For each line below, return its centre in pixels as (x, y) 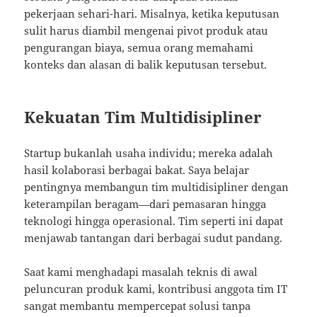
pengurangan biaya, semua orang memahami (139, 47)
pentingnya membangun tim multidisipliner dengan (157, 186)
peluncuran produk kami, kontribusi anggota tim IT (156, 288)
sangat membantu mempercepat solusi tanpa (138, 305)
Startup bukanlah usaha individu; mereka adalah (149, 152)
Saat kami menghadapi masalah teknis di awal (141, 271)
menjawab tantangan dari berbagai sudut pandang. (154, 237)
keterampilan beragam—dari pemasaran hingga (145, 203)
